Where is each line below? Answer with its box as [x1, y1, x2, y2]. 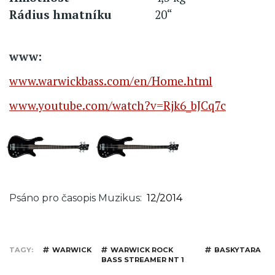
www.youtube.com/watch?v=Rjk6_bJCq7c [9, 98, 226, 114]
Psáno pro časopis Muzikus [9, 192, 140, 204]
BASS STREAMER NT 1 [101, 255, 184, 264]
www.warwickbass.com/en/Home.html [9, 73, 212, 89]
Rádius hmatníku [9, 7, 112, 23]
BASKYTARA [214, 245, 261, 254]
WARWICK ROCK [110, 245, 173, 254]
